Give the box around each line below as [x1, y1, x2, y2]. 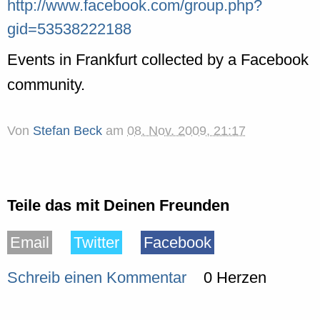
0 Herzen [203, 269, 266, 287]
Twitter [74, 234, 119, 252]
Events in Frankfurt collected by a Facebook [7, 50, 309, 69]
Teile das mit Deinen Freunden [7, 196, 229, 215]
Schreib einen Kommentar [7, 269, 186, 287]
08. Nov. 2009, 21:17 [127, 123, 246, 138]
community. [7, 75, 85, 94]
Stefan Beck [33, 123, 102, 138]
